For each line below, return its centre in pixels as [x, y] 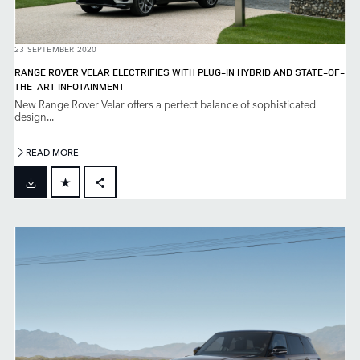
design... [34, 117]
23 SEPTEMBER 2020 [56, 49]
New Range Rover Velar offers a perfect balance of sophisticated [165, 104]
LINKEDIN [129, 261]
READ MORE [53, 153]
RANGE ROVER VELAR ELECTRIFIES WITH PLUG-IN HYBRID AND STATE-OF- [180, 72]
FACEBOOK [133, 209]
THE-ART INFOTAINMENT [70, 87]
